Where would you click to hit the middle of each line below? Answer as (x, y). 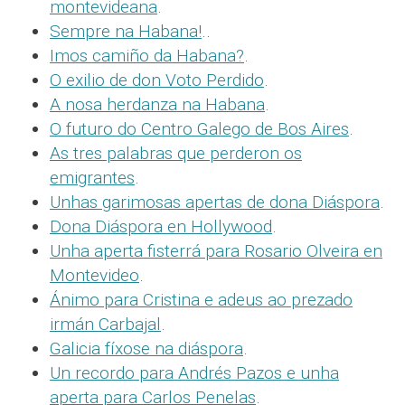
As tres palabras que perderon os (176, 153)
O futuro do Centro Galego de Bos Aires (199, 129)
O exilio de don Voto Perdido (157, 80)
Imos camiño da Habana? (147, 56)
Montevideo (94, 275)
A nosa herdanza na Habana (157, 104)
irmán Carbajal (105, 324)
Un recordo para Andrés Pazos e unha (194, 373)
